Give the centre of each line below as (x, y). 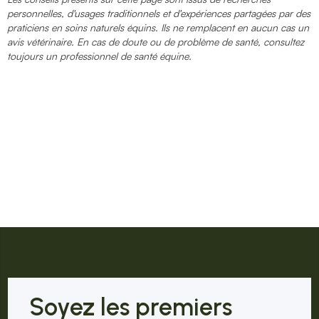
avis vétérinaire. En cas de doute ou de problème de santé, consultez (156, 41)
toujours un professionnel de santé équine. (99, 56)
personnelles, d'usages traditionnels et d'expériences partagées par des (159, 13)
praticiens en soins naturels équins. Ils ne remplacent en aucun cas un (158, 27)
